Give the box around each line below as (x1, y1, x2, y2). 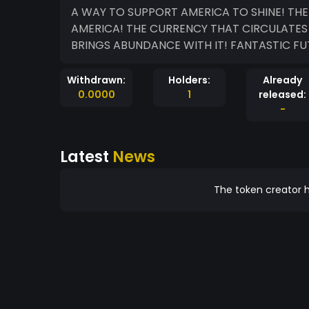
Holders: (168, 73, 210, 87)
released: (259, 88, 306, 101)
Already (263, 73, 302, 87)
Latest (60, 146, 112, 168)
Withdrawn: (67, 73, 126, 87)
